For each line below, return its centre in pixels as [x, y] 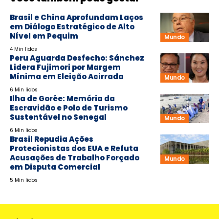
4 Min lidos [23, 49]
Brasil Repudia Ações [52, 139]
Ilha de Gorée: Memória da [62, 98]
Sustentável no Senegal [58, 117]
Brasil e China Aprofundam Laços [77, 17]
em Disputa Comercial [55, 167]
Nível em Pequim [44, 36]
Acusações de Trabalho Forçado [75, 157]
